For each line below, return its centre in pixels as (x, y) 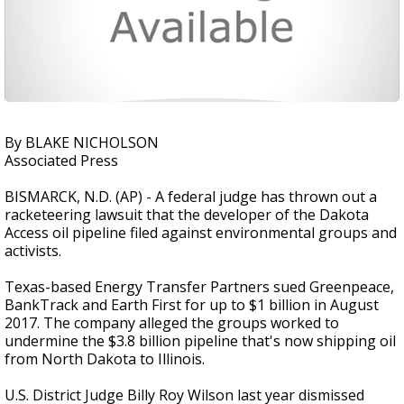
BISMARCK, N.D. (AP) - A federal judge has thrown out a (191, 197)
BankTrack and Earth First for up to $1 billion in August (192, 305)
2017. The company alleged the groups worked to (172, 323)
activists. (33, 251)
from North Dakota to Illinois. (105, 359)
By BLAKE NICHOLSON (82, 142)
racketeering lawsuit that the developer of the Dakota (187, 215)
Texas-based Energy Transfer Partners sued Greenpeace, (199, 287)
